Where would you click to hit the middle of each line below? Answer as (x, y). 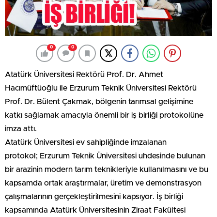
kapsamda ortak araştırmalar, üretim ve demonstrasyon (103, 183)
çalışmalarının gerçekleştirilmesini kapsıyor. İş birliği (94, 197)
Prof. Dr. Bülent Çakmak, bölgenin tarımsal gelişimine (99, 102)
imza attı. (21, 129)
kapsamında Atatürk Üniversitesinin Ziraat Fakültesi (95, 210)
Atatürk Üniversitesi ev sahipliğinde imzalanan (86, 143)
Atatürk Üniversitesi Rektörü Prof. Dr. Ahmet (84, 75)
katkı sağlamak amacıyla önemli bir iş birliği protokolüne (104, 116)
